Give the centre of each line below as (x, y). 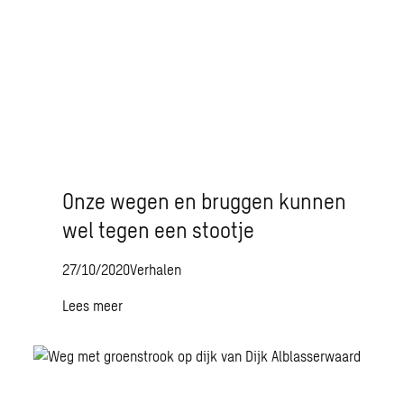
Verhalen (156, 269)
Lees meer (93, 305)
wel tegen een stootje (159, 230)
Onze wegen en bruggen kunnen (205, 201)
